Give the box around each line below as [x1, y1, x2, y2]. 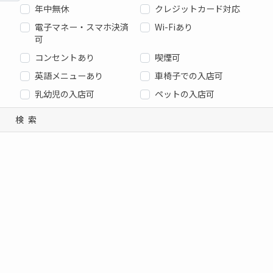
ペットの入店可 [154, 88, 214, 101]
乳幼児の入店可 [35, 88, 95, 101]
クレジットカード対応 [154, 2, 240, 15]
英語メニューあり [35, 69, 104, 82]
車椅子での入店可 [154, 69, 223, 82]
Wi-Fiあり [154, 21, 193, 34]
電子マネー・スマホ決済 [35, 21, 129, 34]
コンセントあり [35, 51, 95, 64]
